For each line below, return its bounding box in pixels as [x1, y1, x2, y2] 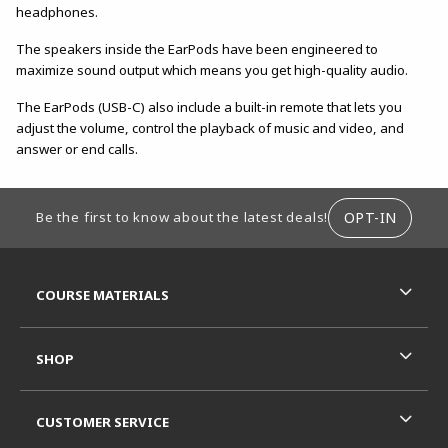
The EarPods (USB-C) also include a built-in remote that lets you [16, 97, 402, 116]
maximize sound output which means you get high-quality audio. [16, 60, 408, 79]
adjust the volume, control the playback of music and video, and [16, 118, 404, 137]
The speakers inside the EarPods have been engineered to [16, 39, 378, 58]
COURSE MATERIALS [36, 286, 169, 305]
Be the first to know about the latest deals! [35, 208, 329, 227]
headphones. [16, 2, 98, 21]
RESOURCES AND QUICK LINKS [19, 262, 221, 281]
